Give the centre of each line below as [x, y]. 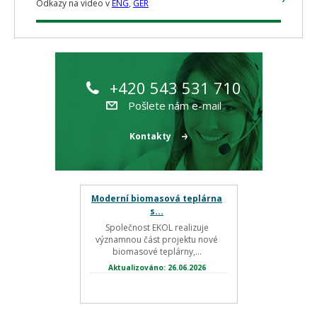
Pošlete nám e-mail [175, 105]
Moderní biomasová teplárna [157, 198]
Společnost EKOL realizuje [157, 227]
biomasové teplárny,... [157, 252]
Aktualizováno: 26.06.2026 [157, 267]
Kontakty [150, 136]
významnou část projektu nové [157, 240]
